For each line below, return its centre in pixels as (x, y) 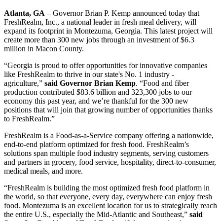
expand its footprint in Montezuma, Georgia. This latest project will (108, 31)
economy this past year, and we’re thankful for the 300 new (96, 101)
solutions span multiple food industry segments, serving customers (106, 153)
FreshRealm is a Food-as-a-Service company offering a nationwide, (109, 136)
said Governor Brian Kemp (90, 83)
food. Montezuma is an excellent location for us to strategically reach (110, 206)
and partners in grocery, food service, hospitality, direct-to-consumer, (110, 162)
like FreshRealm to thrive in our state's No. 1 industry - (89, 74)
